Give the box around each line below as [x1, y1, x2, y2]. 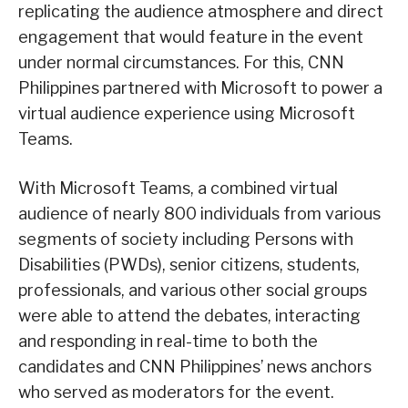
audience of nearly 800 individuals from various [18, 203, 381, 223]
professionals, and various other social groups [18, 280, 367, 300]
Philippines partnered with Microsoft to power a [18, 77, 382, 97]
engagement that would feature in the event [18, 26, 363, 46]
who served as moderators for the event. [18, 382, 334, 402]
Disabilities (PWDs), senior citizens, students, [18, 254, 360, 274]
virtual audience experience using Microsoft [18, 103, 355, 123]
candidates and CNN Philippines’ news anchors [18, 356, 372, 376]
